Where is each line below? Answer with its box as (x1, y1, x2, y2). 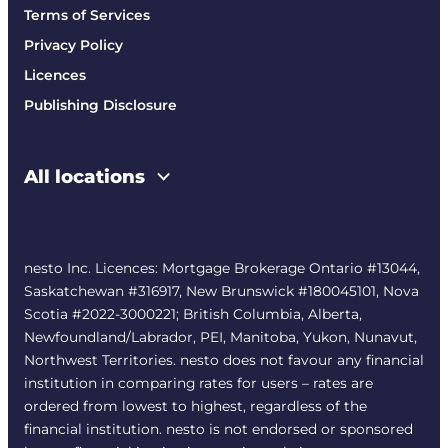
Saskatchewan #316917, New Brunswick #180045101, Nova (24, 282, 419, 299)
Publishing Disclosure (24, 96, 177, 113)
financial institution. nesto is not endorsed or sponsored (24, 420, 413, 437)
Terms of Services (24, 6, 150, 23)
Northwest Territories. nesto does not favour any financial (24, 351, 424, 368)
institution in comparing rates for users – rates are (24, 374, 373, 391)
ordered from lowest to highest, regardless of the (24, 397, 367, 414)
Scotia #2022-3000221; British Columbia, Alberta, (24, 305, 362, 322)
